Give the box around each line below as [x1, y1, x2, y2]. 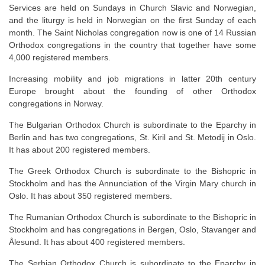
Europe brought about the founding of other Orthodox [9, 86, 256, 96]
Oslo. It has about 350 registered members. [9, 191, 172, 201]
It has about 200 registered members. [9, 145, 150, 155]
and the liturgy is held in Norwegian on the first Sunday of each [9, 15, 256, 25]
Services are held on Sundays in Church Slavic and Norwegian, [9, 3, 256, 13]
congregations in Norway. [9, 99, 104, 109]
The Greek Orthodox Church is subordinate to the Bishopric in [9, 166, 256, 176]
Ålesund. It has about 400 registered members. [9, 237, 185, 247]
